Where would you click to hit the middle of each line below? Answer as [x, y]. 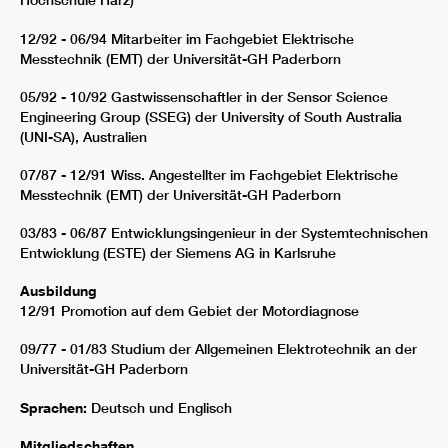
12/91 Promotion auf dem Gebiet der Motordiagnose [189, 311]
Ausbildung [58, 291]
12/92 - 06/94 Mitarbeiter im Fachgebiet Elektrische [187, 38]
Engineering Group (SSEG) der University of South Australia [211, 116]
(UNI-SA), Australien [83, 136]
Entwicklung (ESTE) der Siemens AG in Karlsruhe [178, 253]
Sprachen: [53, 407]
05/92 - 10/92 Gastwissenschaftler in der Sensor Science [204, 96]
